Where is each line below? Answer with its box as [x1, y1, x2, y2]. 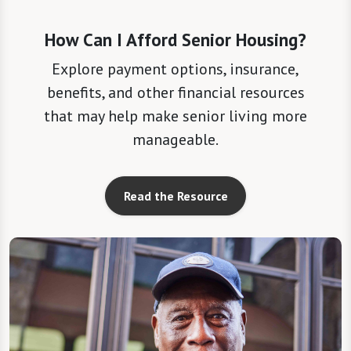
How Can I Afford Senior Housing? [45, 27, 306, 51]
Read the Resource [123, 187, 228, 204]
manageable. [132, 128, 219, 150]
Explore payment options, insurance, [52, 58, 299, 79]
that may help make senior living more [44, 105, 307, 126]
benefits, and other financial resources [46, 81, 305, 103]
